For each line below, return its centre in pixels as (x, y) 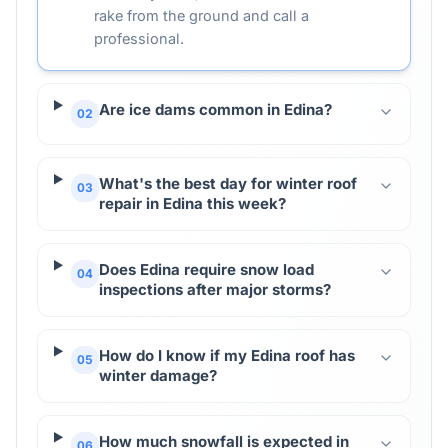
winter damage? (157, 375)
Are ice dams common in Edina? (215, 109)
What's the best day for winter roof (227, 183)
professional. (139, 38)
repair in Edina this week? (192, 203)
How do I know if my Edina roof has (226, 355)
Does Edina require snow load (206, 269)
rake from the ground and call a (201, 15)
